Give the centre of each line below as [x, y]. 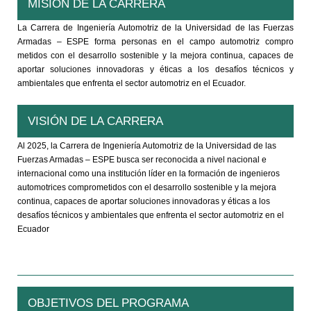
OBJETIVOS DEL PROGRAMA [108, 303]
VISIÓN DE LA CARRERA [95, 121]
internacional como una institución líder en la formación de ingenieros [149, 173]
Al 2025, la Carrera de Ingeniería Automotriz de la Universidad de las [147, 145]
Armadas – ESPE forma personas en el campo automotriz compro [155, 41]
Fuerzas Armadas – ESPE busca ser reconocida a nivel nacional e [142, 159]
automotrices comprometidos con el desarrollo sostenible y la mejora [147, 187]
